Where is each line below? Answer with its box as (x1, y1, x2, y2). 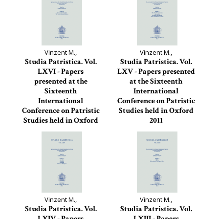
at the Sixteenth (130, 76, 182, 87)
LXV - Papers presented (117, 66, 195, 77)
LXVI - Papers (38, 66, 84, 77)
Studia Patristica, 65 (127, 126, 185, 135)
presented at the (34, 76, 88, 87)
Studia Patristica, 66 (32, 136, 89, 145)
